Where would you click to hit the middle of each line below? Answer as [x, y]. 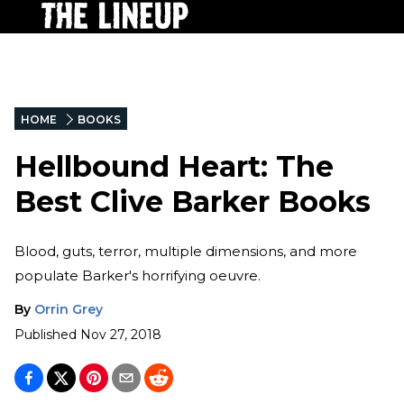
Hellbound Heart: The [174, 167]
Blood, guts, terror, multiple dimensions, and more [186, 251]
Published [46, 334]
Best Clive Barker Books [193, 202]
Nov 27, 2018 [121, 334]
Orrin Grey [69, 309]
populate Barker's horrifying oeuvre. [138, 275]
